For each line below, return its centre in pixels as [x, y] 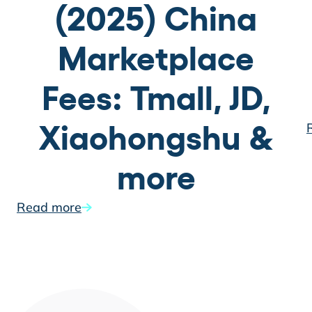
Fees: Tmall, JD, [156, 98]
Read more [49, 207]
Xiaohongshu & [156, 138]
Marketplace [156, 58]
